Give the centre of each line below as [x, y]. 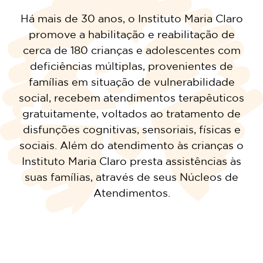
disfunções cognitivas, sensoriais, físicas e [131, 129]
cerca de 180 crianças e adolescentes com [131, 50]
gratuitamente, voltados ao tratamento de [131, 114]
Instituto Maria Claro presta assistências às [131, 161]
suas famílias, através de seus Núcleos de [131, 177]
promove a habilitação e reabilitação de [131, 34]
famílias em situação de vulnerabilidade [131, 82]
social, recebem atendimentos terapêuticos [131, 98]
